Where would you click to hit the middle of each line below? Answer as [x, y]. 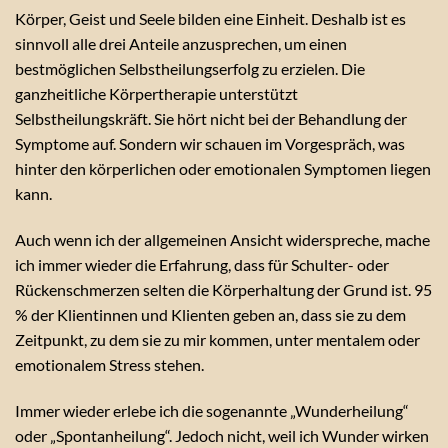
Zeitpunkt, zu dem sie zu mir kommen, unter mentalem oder [217, 339]
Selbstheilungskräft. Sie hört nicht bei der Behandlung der [211, 118]
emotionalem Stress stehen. [109, 364]
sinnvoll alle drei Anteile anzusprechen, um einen [181, 43]
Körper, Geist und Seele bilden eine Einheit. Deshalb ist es [210, 18]
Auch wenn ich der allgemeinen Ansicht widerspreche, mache [222, 239]
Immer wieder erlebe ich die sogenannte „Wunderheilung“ [212, 410]
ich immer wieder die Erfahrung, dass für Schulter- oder [202, 264]
